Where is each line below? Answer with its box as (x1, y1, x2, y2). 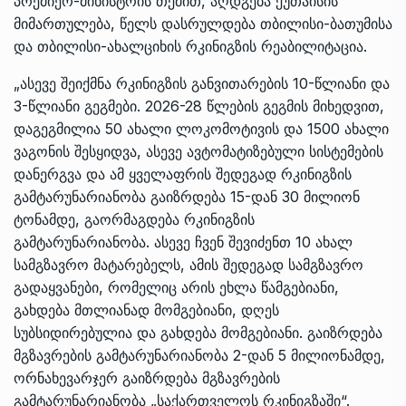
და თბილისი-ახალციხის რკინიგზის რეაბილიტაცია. (14, 36, 367, 55)
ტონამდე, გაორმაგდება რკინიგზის (14, 209, 255, 228)
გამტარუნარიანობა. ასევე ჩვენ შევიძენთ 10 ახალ (14, 232, 353, 251)
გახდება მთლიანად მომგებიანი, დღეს (14, 300, 279, 319)
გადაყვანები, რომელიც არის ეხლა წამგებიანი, (14, 277, 339, 296)
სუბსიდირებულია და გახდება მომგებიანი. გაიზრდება (14, 323, 382, 342)
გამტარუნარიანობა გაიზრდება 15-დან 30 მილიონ (14, 187, 360, 206)
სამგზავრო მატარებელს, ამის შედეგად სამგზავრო (14, 255, 363, 274)
